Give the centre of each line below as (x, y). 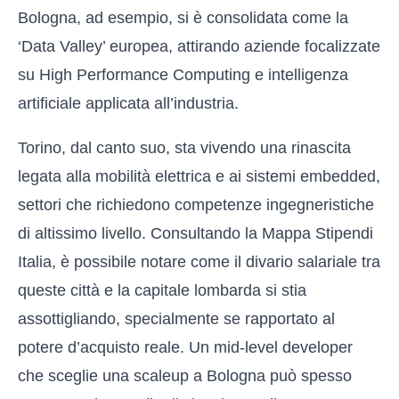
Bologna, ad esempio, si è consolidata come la (183, 18)
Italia (35, 262)
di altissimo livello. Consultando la (140, 233)
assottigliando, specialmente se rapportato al (176, 319)
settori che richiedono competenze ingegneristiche (196, 205)
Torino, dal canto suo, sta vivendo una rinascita (184, 148)
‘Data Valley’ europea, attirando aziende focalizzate (199, 46)
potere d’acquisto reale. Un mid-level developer (185, 347)
